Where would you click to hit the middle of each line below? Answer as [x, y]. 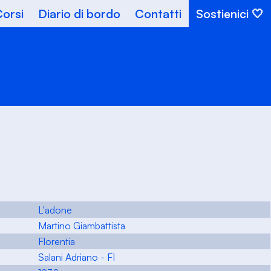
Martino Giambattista [82, 226]
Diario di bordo [79, 14]
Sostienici [222, 14]
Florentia [57, 242]
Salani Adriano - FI [77, 257]
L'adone [55, 210]
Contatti [158, 14]
